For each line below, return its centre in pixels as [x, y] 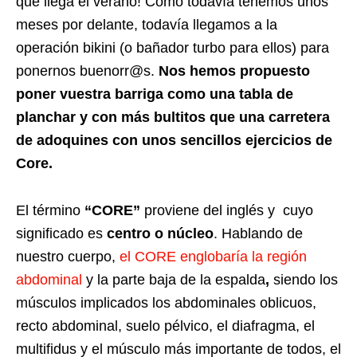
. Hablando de [258, 234]
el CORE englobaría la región [213, 257]
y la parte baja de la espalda [174, 280]
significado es [61, 234]
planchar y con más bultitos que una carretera [173, 118]
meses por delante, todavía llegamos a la [147, 25]
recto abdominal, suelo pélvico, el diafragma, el [165, 326]
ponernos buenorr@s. [87, 71]
